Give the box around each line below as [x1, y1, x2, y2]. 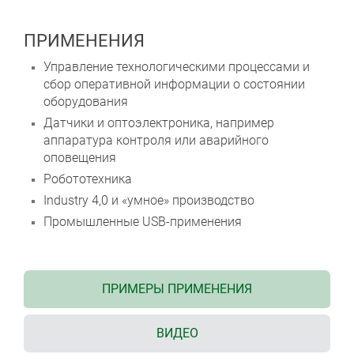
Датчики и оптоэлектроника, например [43, 115, 274, 131]
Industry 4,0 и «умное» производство [43, 193, 254, 209]
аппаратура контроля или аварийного [43, 133, 269, 149]
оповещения [43, 150, 116, 166]
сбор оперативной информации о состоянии [43, 77, 305, 92]
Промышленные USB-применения [43, 214, 242, 230]
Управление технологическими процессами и [43, 59, 310, 75]
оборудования [43, 94, 128, 110]
